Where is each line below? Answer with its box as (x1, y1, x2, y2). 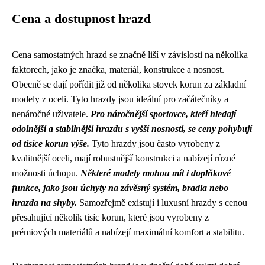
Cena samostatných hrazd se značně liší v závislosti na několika (12, 49, 248, 60)
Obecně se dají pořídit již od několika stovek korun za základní (12, 79, 246, 89)
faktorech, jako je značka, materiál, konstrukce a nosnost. (12, 64, 224, 75)
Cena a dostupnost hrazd (12, 11, 151, 26)
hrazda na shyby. (12, 197, 77, 208)
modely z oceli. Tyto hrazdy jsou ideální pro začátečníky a (12, 93, 228, 104)
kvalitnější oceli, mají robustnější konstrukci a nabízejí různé (12, 153, 235, 163)
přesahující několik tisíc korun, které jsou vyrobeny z (12, 212, 209, 222)
